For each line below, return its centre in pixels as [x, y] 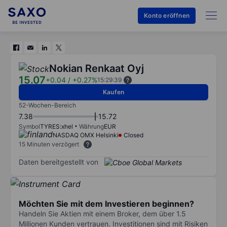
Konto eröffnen [167, 15]
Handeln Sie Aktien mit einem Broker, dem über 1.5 [102, 213]
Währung [91, 126]
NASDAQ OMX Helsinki [86, 135]
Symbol [29, 126]
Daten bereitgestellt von [59, 162]
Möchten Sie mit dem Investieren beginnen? [106, 203]
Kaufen [113, 92]
